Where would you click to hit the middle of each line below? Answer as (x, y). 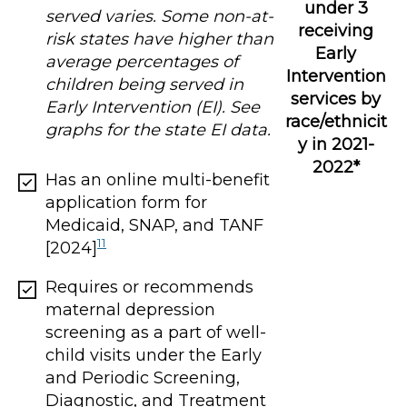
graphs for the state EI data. (158, 129)
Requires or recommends (149, 287)
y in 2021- (336, 144)
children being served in (144, 84)
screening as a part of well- (156, 332)
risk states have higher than (159, 39)
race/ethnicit (336, 121)
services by (336, 99)
